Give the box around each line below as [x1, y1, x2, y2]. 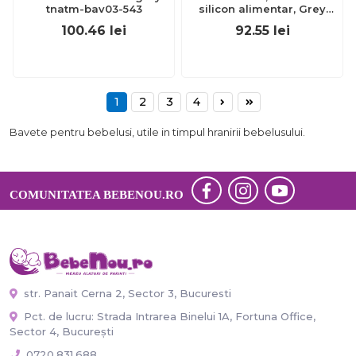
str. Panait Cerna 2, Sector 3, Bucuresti [21, 287, 231, 300]
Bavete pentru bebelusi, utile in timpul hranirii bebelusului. [10, 125, 305, 138]
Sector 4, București [10, 325, 114, 339]
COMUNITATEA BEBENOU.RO [10, 188, 184, 201]
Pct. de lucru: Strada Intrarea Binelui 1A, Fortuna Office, [21, 310, 315, 323]
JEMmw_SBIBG [221, 15, 304, 28]
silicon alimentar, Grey [199, 2, 326, 15]
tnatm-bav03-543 [45, 2, 142, 15]
